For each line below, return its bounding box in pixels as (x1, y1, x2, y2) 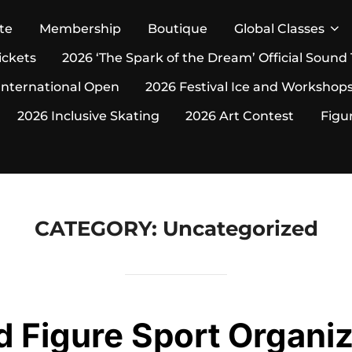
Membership (39, 21, 121, 36)
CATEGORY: (34, 216, 163, 241)
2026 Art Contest (185, 108, 295, 123)
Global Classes (233, 21, 324, 36)
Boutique (147, 21, 207, 36)
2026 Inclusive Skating (16, 108, 159, 123)
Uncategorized (162, 216, 318, 241)
